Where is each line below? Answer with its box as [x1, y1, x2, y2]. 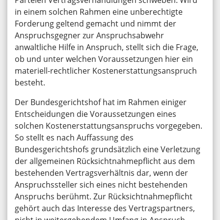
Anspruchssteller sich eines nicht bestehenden [15, 179, 188, 191]
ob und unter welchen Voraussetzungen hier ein [15, 54, 193, 65]
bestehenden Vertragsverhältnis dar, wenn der [15, 167, 188, 179]
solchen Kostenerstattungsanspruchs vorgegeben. [15, 120, 202, 132]
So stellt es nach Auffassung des [15, 132, 134, 143]
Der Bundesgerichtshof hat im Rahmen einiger [15, 97, 187, 108]
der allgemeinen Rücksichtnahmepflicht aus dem [15, 156, 195, 167]
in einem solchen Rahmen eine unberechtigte [15, 6, 183, 18]
